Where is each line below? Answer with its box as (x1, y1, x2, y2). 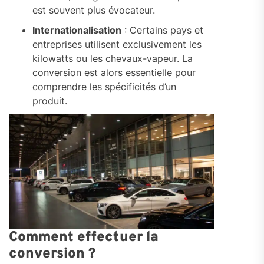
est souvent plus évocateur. (32, 4, 155, 16)
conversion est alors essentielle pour (32, 67, 196, 79)
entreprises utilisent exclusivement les (32, 38, 202, 51)
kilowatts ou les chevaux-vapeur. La (32, 52, 193, 65)
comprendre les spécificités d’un (32, 81, 176, 93)
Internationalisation (32, 24, 121, 37)
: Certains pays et (121, 24, 203, 37)
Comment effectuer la (9, 229, 159, 247)
